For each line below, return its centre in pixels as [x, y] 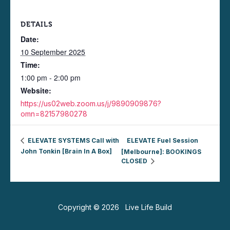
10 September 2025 [53, 52]
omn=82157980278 [54, 114]
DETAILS [37, 25]
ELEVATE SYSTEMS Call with [73, 141]
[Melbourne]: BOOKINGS [161, 151]
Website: [36, 91]
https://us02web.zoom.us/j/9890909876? [91, 104]
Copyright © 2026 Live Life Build [115, 207]
